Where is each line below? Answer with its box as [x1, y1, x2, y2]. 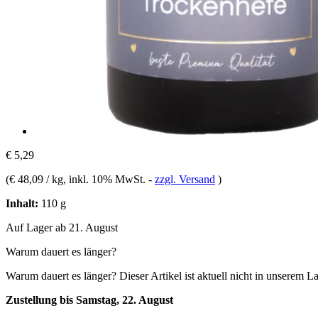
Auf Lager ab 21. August [6, 221, 118, 234]
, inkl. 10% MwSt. [63, 172, 148, 185]
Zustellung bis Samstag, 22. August [6, 293, 173, 306]
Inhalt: [6, 197, 38, 209]
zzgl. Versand [155, 172, 215, 185]
